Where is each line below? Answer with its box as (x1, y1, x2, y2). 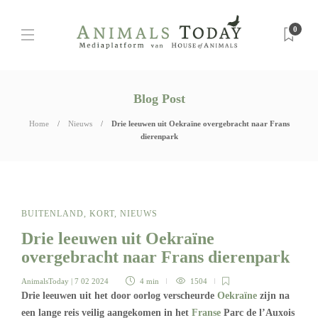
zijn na (257, 290, 290, 301)
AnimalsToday (21, 277, 69, 285)
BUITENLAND (21, 209, 84, 219)
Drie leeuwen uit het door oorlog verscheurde (21, 290, 217, 301)
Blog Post (133, 92, 185, 106)
